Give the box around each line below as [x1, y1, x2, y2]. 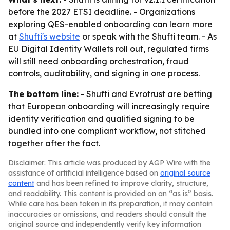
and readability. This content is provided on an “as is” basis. [8, 189, 213, 198]
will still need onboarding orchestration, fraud [8, 56, 189, 66]
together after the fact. [8, 138, 100, 148]
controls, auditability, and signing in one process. [8, 68, 200, 79]
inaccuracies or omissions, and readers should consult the [8, 209, 206, 219]
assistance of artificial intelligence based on [8, 168, 160, 178]
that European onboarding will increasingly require [8, 101, 210, 111]
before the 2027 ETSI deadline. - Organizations [8, 7, 195, 17]
